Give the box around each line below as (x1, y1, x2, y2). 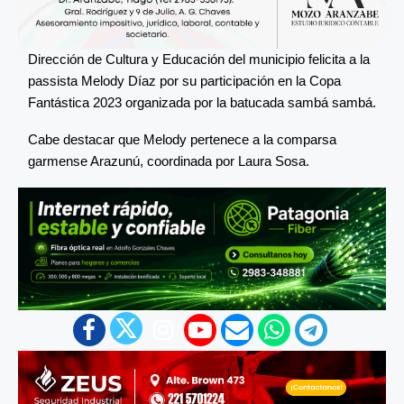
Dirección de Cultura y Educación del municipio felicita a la (28, 50, 370, 67)
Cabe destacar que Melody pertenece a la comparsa (28, 131, 336, 147)
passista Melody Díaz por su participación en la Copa (28, 72, 341, 88)
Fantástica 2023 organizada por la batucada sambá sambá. (28, 94, 376, 110)
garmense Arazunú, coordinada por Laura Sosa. (28, 152, 309, 169)
